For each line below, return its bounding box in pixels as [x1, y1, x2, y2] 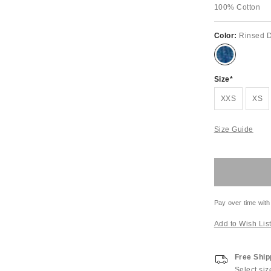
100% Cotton [214, 3, 261, 11]
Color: [214, 31, 240, 40]
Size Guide [214, 125, 253, 134]
